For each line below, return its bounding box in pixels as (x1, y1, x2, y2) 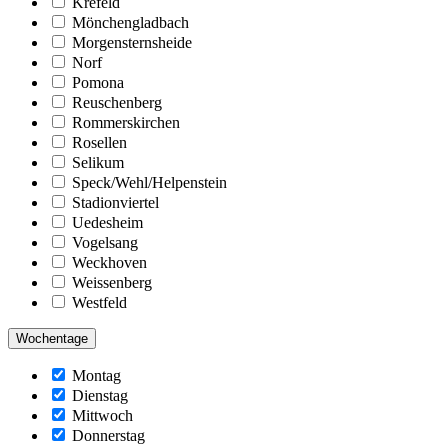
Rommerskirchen (72, 113, 180, 131)
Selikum (72, 153, 124, 171)
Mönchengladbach (72, 13, 189, 31)
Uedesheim (72, 213, 143, 231)
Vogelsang (72, 233, 138, 251)
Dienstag (72, 386, 128, 404)
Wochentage (16, 330, 88, 346)
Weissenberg (72, 273, 152, 291)
